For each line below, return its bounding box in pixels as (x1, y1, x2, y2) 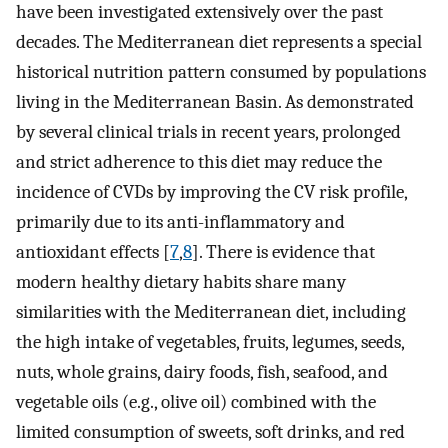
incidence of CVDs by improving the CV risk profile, (16, 180, 407, 203)
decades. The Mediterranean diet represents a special (16, 30, 422, 53)
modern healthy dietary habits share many (16, 270, 346, 293)
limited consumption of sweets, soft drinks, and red (16, 420, 405, 443)
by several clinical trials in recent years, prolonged (16, 120, 401, 143)
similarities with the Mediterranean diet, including (16, 300, 406, 323)
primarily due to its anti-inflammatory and (16, 210, 345, 233)
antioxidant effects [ (16, 240, 170, 263)
